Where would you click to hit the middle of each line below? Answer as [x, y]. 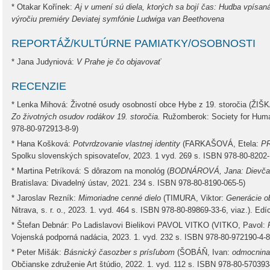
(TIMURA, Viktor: [193, 198]
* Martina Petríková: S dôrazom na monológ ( [90, 171]
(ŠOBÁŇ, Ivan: [203, 252]
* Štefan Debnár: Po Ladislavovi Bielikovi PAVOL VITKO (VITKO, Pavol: [140, 225]
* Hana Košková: [42, 144]
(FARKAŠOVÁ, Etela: [221, 144]
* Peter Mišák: [38, 252]
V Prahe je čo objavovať [119, 62]
